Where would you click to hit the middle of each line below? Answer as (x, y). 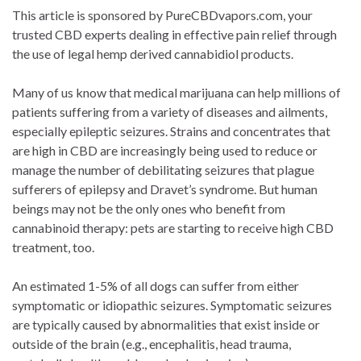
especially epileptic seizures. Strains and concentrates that (171, 131)
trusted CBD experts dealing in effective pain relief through (174, 35)
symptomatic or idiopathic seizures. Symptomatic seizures (172, 305)
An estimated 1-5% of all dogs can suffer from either (156, 286)
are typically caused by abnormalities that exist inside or (166, 325)
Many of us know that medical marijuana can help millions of (176, 93)
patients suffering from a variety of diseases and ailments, (170, 112)
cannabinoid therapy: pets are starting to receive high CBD (173, 228)
